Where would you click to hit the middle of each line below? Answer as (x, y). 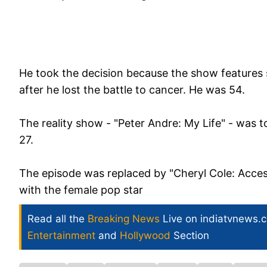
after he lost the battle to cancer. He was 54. (132, 89)
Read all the (58, 218)
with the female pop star (81, 190)
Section (190, 235)
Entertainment (61, 235)
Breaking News (124, 218)
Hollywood (145, 235)
